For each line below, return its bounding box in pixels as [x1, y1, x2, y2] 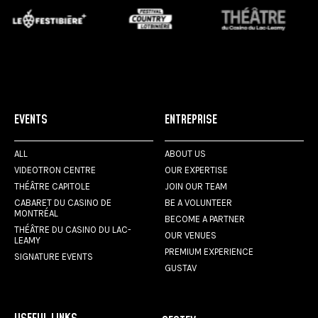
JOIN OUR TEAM [165, 180, 228, 192]
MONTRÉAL [14, 207, 58, 219]
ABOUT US [165, 148, 207, 159]
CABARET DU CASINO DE [14, 197, 111, 208]
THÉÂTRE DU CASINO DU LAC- [14, 224, 131, 235]
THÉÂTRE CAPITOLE [14, 180, 90, 192]
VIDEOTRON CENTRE [14, 164, 96, 175]
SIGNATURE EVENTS [14, 251, 93, 262]
